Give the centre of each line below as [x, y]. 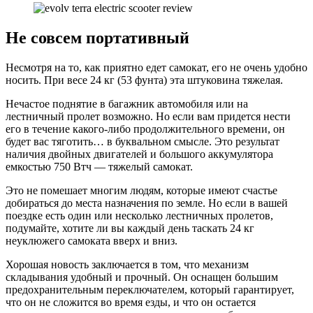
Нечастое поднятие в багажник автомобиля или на [127, 103]
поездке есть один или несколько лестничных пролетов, [139, 215]
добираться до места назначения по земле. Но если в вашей [147, 203]
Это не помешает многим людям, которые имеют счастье [141, 190]
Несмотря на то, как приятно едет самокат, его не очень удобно [156, 67]
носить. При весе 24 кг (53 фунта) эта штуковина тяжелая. [144, 80]
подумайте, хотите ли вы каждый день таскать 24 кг [130, 228]
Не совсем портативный [97, 37]
